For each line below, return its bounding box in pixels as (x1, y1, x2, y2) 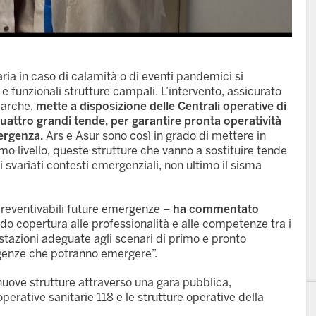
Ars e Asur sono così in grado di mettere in (43, 129, 266, 143)
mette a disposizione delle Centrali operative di (36, 99, 286, 114)
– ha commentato (160, 202, 259, 217)
